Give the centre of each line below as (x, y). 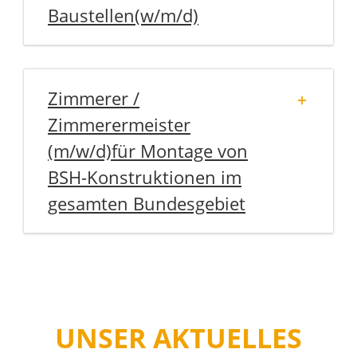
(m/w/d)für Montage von (148, 150)
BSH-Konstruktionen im (145, 177)
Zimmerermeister (119, 124)
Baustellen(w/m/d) (123, 15)
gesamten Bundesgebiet (147, 203)
